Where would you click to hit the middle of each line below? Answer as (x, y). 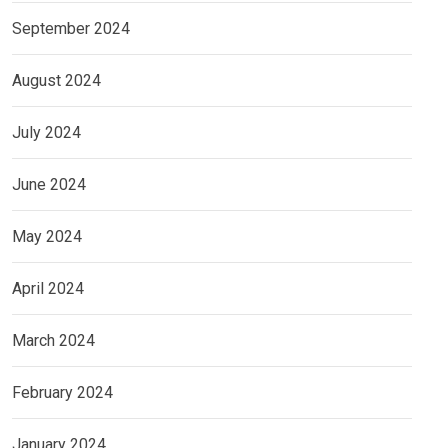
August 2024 (56, 80)
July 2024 (46, 132)
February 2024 (62, 392)
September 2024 (71, 28)
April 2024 (48, 288)
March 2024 (53, 340)
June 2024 (49, 184)
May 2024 (47, 236)
